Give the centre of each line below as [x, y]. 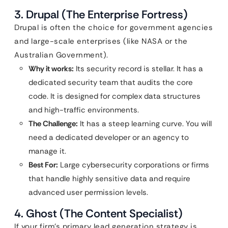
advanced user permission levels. [88, 192]
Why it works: [51, 69]
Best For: [43, 165]
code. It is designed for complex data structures [115, 96]
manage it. [47, 151]
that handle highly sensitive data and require [109, 179]
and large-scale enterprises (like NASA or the [101, 41]
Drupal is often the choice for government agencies [113, 27]
